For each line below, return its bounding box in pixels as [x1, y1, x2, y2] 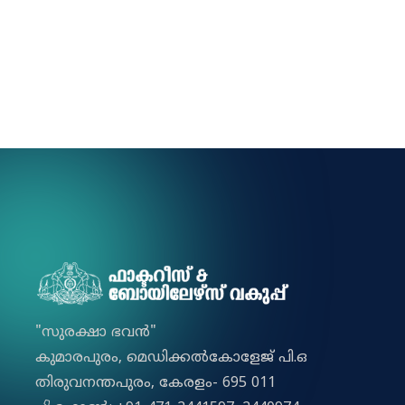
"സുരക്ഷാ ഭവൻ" [35, 324, 156, 342]
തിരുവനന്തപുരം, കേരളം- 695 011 [35, 374, 276, 392]
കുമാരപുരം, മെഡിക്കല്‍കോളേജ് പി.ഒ [35, 349, 307, 367]
